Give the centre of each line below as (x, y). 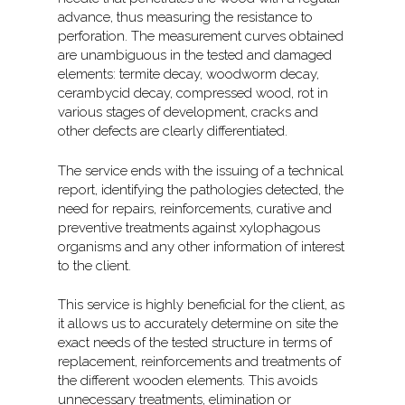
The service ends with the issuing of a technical (201, 170)
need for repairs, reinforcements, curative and (195, 208)
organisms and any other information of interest (202, 246)
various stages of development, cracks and (188, 113)
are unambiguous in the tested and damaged (195, 56)
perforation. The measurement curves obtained (201, 37)
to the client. (95, 265)
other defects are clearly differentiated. (173, 132)
